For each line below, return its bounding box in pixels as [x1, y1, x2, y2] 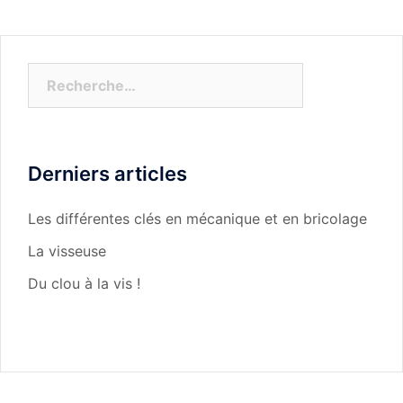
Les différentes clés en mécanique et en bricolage [28, 210, 367, 228]
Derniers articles [28, 162, 187, 185]
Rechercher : [27, 65, 119, 83]
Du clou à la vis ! [28, 274, 140, 292]
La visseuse [28, 242, 106, 260]
